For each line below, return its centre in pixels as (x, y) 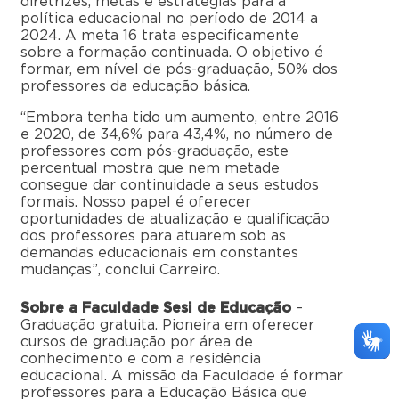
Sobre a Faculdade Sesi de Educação (156, 309)
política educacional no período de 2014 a (169, 19)
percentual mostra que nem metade (150, 169)
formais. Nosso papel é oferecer (136, 203)
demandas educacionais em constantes (159, 253)
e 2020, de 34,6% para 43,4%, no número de (177, 135)
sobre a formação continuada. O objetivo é (172, 53)
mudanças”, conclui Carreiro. (120, 270)
